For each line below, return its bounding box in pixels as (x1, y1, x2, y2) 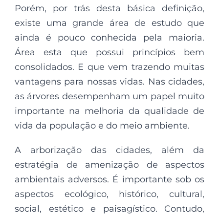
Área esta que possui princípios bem (15, 46, 204, 58)
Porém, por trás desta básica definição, (15, 2, 204, 14)
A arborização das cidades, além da (15, 144, 204, 155)
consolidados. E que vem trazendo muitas (15, 61, 204, 72)
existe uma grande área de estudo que (15, 17, 204, 28)
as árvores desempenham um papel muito (15, 90, 204, 102)
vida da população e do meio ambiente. (15, 120, 190, 131)
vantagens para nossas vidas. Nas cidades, (15, 76, 204, 87)
